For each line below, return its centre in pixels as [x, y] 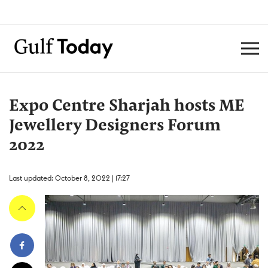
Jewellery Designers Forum [115, 126]
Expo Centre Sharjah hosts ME [127, 106]
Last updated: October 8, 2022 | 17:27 [69, 178]
